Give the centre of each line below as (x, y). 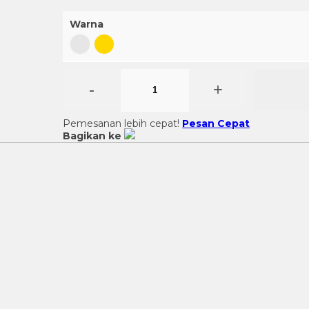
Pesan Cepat (216, 123)
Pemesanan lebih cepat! (123, 123)
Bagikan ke (92, 136)
